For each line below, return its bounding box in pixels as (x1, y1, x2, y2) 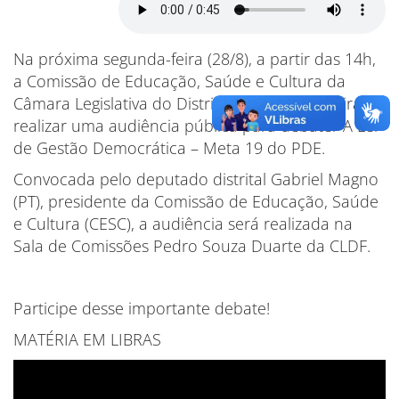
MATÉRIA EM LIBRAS (13, 329, 161, 350)
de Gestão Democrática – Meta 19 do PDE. (13, 137, 325, 159)
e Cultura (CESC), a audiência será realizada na (13, 213, 353, 234)
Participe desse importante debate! (13, 297, 270, 319)
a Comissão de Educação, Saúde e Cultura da (13, 70, 346, 92)
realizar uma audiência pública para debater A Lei (13, 115, 378, 136)
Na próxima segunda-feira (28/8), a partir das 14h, (13, 48, 376, 69)
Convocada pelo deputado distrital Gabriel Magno (13, 168, 379, 190)
